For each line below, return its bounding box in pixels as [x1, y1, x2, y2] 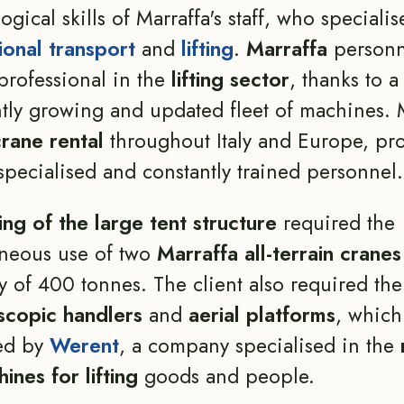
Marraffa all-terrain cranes [156, 238, 401, 269]
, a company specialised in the [118, 330, 400, 361]
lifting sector [170, 64, 289, 95]
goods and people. [143, 361, 315, 391]
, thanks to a [289, 64, 399, 95]
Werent [49, 330, 119, 361]
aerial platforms [188, 299, 335, 330]
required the [276, 207, 395, 238]
